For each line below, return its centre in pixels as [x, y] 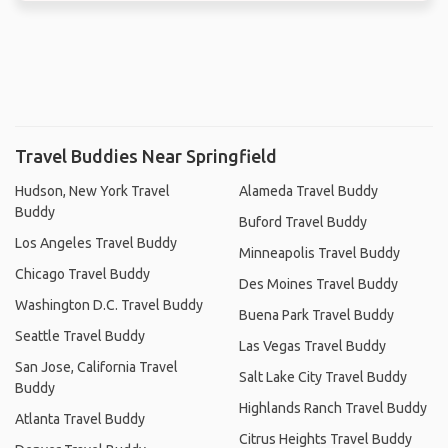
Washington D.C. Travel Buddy [109, 304]
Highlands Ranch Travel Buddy [333, 407]
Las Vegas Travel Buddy [312, 345]
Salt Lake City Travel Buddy [323, 376]
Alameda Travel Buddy [308, 190]
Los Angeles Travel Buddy [96, 242]
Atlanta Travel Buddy [80, 418]
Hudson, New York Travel [92, 190]
